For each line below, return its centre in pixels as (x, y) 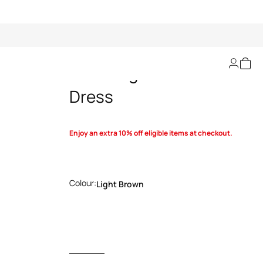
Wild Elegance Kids (141, 73)
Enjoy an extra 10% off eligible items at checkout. (151, 133)
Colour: (82, 183)
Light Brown (120, 184)
